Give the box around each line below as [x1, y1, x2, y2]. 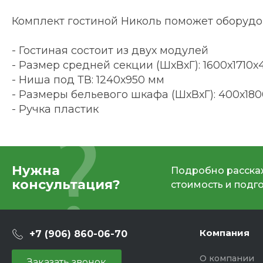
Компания [200, 227, 249, 239]
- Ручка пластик [12, 103, 99, 116]
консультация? [12, 177, 120, 193]
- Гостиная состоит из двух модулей [12, 44, 208, 58]
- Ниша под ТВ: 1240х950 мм [12, 73, 164, 87]
